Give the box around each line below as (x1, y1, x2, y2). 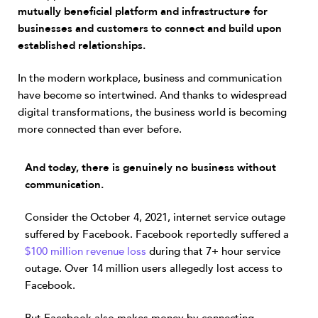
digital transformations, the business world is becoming (18, 105, 287, 119)
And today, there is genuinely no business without (25, 160, 276, 175)
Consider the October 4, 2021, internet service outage (25, 210, 285, 224)
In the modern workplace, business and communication (18, 71, 282, 85)
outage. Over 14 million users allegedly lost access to (25, 261, 283, 275)
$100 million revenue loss (25, 244, 146, 258)
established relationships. (18, 38, 146, 53)
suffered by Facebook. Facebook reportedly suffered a (25, 227, 289, 241)
